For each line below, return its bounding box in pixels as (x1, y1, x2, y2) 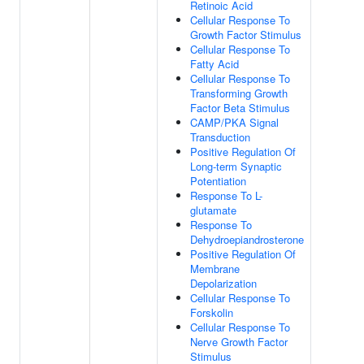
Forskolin (190, 305, 233, 320)
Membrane (190, 261, 240, 276)
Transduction (190, 129, 250, 145)
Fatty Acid (190, 56, 239, 71)
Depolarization (190, 275, 257, 291)
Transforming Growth (190, 85, 288, 101)
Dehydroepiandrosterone (190, 232, 304, 247)
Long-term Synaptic (190, 158, 282, 174)
